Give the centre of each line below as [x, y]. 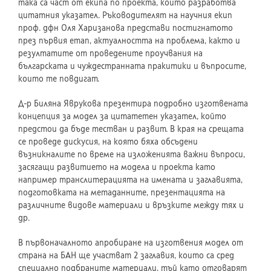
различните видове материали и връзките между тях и [131, 205]
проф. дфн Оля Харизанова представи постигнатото [126, 28]
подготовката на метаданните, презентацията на [122, 193]
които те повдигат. [59, 79]
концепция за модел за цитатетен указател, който [122, 116]
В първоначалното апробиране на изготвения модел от [131, 243]
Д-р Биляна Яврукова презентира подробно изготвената [133, 104]
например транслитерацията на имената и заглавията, [130, 180]
